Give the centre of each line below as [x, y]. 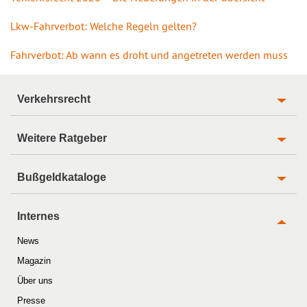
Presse [31, 300]
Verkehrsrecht [54, 99]
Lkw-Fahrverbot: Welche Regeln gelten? [103, 26]
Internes [38, 216]
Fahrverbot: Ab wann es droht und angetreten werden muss [149, 54]
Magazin [34, 260]
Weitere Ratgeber [62, 138]
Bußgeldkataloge [62, 177]
